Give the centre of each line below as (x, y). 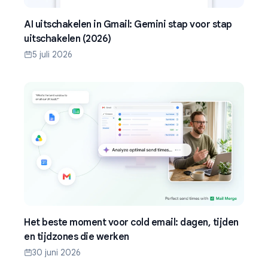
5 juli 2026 (52, 54)
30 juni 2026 (57, 252)
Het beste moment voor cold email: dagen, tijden (131, 222)
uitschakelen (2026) (68, 39)
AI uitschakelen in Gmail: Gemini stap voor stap (128, 24)
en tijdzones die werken (77, 237)
